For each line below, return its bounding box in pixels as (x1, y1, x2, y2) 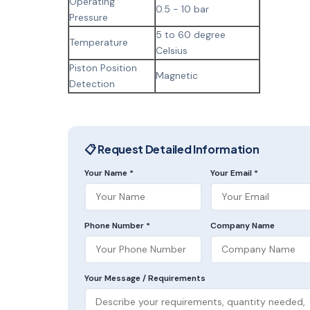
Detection (69, 77, 115, 90)
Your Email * (210, 167, 258, 179)
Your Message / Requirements (84, 272, 206, 284)
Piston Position (69, 61, 137, 74)
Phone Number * (84, 219, 150, 231)
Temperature (69, 35, 128, 48)
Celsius (156, 44, 188, 57)
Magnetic (156, 69, 198, 82)
